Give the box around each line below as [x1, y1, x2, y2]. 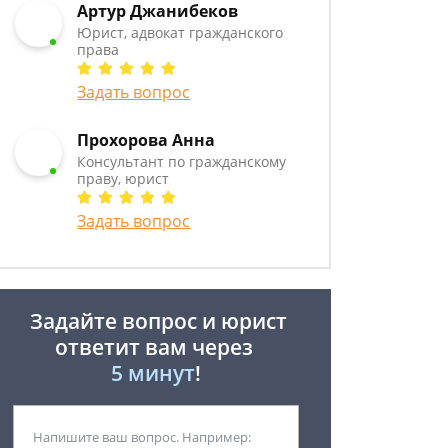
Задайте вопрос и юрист [25, 307, 287, 335]
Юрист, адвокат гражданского [77, 23, 284, 42]
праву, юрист [77, 169, 170, 188]
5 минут [111, 359, 195, 387]
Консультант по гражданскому [77, 152, 287, 171]
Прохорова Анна [77, 129, 216, 151]
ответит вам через [54, 333, 258, 361]
